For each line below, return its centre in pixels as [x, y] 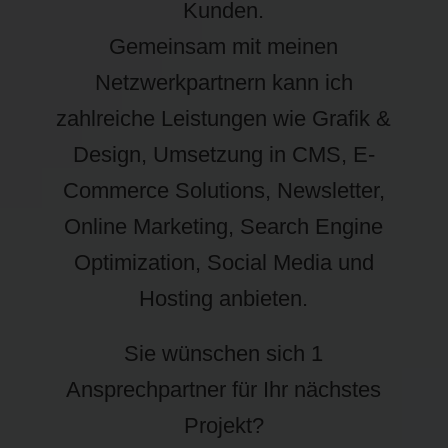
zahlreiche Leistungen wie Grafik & [224, 118]
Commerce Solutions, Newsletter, [223, 190]
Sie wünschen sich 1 [224, 353]
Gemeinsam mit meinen [224, 46]
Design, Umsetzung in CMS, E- [223, 154]
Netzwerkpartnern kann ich [223, 82]
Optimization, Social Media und [223, 262]
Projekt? [223, 425]
